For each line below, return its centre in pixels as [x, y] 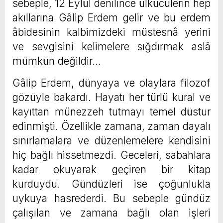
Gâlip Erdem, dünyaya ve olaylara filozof [111, 83]
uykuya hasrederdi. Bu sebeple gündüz [111, 199]
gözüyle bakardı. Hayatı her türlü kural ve [111, 98]
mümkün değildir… [57, 61]
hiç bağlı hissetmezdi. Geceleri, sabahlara [111, 155]
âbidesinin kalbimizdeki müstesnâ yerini [111, 32]
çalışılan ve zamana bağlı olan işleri [111, 213]
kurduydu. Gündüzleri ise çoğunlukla [111, 184]
